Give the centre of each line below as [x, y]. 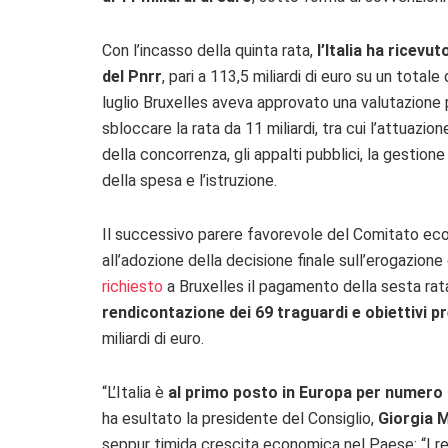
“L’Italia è [135, 393]
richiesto [132, 287]
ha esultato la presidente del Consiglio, [240, 419]
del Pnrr [132, 77]
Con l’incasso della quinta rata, [207, 51]
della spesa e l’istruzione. [189, 181]
